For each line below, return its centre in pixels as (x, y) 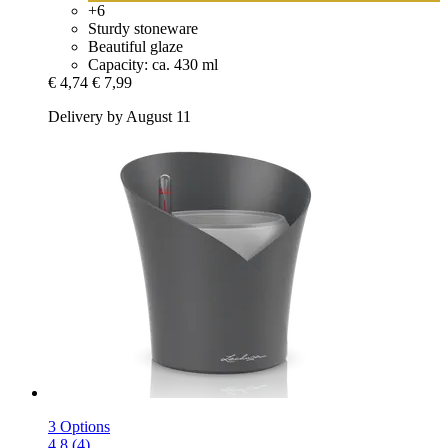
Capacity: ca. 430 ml (153, 64)
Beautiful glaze (135, 46)
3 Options (79, 426)
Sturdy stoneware (143, 28)
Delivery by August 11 (119, 116)
